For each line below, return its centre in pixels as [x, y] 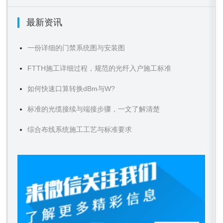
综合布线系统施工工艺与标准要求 [80, 129]
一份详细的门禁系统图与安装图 [76, 48]
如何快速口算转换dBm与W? [71, 89]
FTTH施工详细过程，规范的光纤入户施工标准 [99, 68]
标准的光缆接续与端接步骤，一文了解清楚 [94, 109]
